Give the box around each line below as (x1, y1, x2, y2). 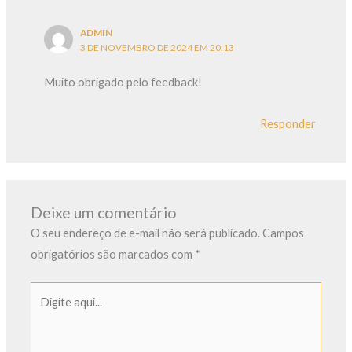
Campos (262, 226, 305, 240)
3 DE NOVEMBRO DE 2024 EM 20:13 (80, 41, 235, 53)
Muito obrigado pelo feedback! (44, 75, 203, 90)
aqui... (30, 306, 59, 321)
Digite (30, 285, 62, 299)
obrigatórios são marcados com (31, 247, 196, 262)
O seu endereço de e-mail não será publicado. (31, 226, 261, 240)
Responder (259, 116, 316, 130)
